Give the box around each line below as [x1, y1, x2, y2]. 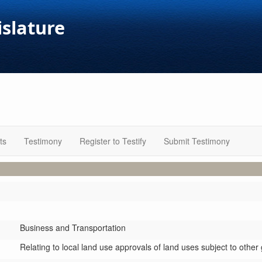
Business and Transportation [20, 222, 126, 233]
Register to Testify [80, 135, 146, 147]
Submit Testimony [164, 135, 230, 147]
